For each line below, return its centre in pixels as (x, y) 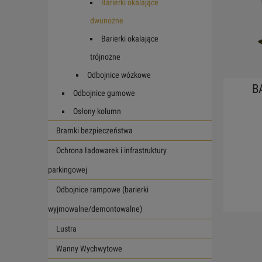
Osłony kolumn (97, 111)
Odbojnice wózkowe (119, 75)
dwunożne (107, 20)
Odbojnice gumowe (104, 93)
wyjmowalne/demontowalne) (95, 208)
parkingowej (68, 169)
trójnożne (105, 56)
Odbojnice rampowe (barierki (102, 189)
